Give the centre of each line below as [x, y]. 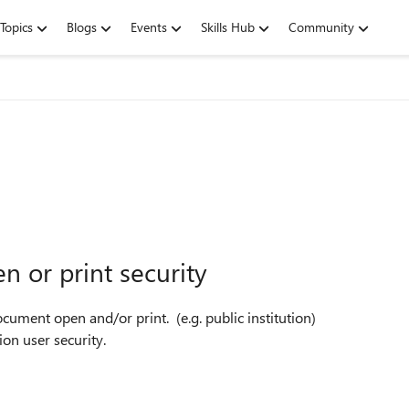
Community [321, 27]
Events [149, 27]
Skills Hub [228, 27]
